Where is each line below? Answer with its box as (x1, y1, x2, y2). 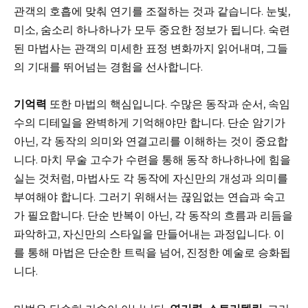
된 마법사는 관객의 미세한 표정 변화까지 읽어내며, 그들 (14, 42, 288, 56)
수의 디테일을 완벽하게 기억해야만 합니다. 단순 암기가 (14, 116, 285, 130)
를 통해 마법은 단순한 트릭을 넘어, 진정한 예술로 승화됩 (14, 246, 291, 260)
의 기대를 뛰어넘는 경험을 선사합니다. (14, 60, 203, 74)
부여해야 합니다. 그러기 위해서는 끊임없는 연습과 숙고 (14, 190, 285, 204)
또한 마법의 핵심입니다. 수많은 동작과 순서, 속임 (47, 98, 290, 111)
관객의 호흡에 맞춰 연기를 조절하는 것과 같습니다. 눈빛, (14, 5, 290, 19)
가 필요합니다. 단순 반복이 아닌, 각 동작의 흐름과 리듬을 (14, 209, 293, 223)
